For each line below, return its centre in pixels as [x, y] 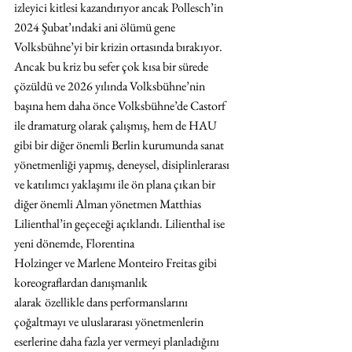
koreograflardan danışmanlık [82, 282]
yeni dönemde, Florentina [75, 243]
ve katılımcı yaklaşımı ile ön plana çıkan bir [116, 184]
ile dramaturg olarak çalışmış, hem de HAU [117, 125]
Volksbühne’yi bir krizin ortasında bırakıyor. [119, 46]
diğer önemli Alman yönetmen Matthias [109, 203]
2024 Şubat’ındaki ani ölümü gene [96, 27]
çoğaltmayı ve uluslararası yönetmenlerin [110, 321]
